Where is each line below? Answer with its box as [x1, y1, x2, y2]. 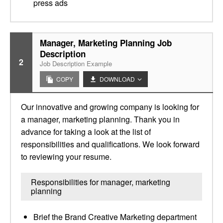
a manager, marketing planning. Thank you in [21, 113, 180, 125]
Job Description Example [40, 59, 112, 68]
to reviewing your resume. [21, 151, 111, 162]
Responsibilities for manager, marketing [31, 176, 170, 188]
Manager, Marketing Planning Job [40, 37, 172, 49]
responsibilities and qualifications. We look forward [21, 138, 200, 150]
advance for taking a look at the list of [21, 126, 151, 137]
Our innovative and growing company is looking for [21, 101, 199, 112]
